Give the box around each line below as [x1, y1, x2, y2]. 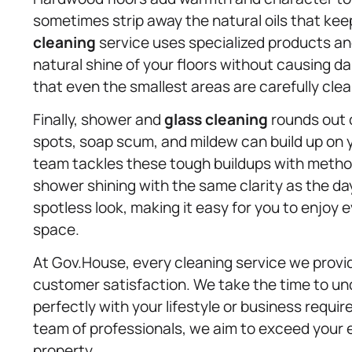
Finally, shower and [33, 108, 164, 130]
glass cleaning [164, 108, 268, 130]
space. [33, 218, 79, 240]
